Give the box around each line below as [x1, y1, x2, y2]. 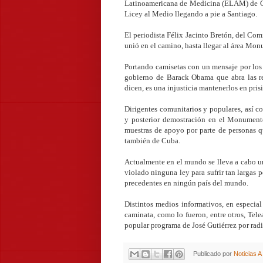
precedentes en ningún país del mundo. [124, 178, 248, 187]
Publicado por [193, 249, 234, 257]
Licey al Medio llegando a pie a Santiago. [124, 9, 257, 18]
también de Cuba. [124, 136, 180, 145]
